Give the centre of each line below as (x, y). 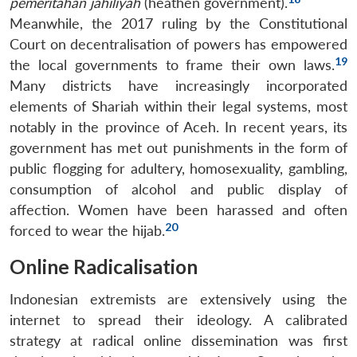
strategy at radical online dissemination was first (178, 340)
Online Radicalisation (104, 266)
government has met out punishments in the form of (178, 147)
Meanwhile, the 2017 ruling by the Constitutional (178, 23)
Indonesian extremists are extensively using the (178, 299)
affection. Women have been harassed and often (178, 210)
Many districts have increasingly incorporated (178, 85)
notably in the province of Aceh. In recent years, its (178, 127)
